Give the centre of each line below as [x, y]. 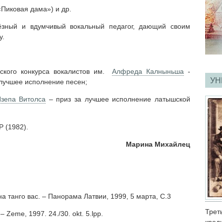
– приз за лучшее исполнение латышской [118, 99]
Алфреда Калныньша [148, 71]
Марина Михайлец [158, 144]
